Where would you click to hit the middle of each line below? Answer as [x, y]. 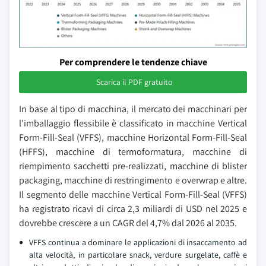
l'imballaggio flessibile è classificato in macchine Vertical [133, 123]
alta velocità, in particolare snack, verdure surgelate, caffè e [138, 254]
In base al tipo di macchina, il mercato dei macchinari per [133, 109]
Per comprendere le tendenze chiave [133, 62]
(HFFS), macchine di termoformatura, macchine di [133, 151]
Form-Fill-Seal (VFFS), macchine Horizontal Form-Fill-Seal [133, 137]
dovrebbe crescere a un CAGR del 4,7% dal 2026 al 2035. [128, 223]
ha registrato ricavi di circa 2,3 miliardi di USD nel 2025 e [133, 208]
